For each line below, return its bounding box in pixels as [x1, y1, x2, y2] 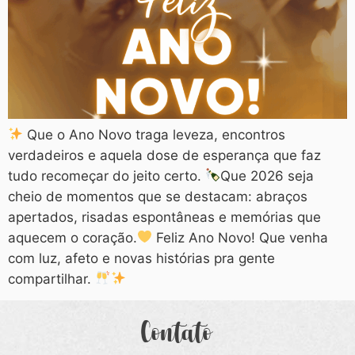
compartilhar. [8, 270, 95, 287]
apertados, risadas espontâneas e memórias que [8, 208, 321, 225]
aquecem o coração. [8, 229, 137, 246]
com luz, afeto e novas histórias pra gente [8, 250, 275, 266]
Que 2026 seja [220, 167, 315, 184]
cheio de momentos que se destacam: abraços [8, 188, 307, 204]
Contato [142, 315, 213, 349]
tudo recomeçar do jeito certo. [8, 167, 205, 184]
